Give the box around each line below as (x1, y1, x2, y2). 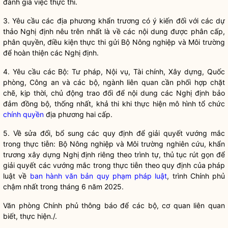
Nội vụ (105, 67, 128, 76)
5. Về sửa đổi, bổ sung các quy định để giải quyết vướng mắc (3, 129, 225, 137)
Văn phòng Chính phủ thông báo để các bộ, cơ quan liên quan (3, 201, 225, 210)
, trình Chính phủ (167, 172, 225, 180)
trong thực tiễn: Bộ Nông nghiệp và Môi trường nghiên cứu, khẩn (3, 139, 225, 148)
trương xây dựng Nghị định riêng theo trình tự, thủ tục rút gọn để (3, 150, 225, 159)
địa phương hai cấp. (44, 110, 112, 119)
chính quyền (3, 110, 44, 119)
